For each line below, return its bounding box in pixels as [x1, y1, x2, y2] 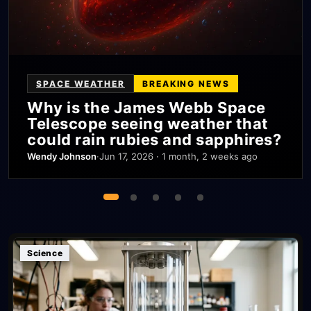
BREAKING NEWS [142, 78, 230, 89]
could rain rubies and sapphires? [27, 131, 281, 149]
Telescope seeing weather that [27, 115, 269, 133]
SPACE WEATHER [36, 78, 125, 89]
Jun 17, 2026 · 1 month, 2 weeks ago [99, 151, 258, 162]
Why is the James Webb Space [27, 99, 266, 117]
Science [27, 248, 63, 258]
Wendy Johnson [27, 151, 96, 162]
